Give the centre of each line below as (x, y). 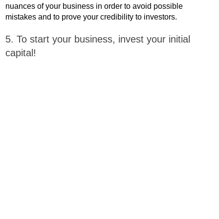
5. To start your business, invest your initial (98, 39)
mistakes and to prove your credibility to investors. (91, 17)
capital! (21, 53)
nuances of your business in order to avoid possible (94, 6)
